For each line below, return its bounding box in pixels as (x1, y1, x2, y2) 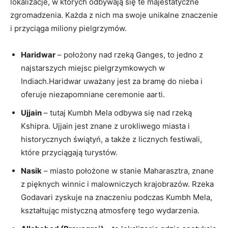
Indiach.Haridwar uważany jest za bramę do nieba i (21, 76, 203, 86)
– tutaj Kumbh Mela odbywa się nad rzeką (42, 107, 192, 118)
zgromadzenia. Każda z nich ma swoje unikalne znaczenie (10, 10, 218, 20)
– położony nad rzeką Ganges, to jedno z (55, 49, 203, 60)
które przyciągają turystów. (21, 147, 118, 157)
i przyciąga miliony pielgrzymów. (10, 23, 127, 33)
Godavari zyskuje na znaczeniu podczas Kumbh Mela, (21, 192, 212, 202)
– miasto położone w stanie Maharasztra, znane (42, 165, 214, 176)
